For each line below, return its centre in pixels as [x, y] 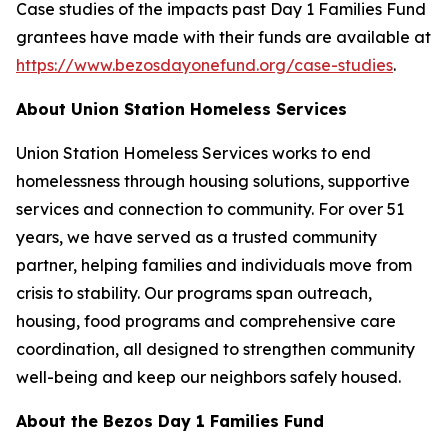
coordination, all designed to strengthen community [215, 349]
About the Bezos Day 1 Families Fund [170, 421]
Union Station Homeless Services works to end [193, 153]
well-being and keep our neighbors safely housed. [208, 377]
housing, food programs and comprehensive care [206, 321]
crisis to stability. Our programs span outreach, [194, 293]
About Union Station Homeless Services [181, 109]
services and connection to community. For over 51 [210, 209]
